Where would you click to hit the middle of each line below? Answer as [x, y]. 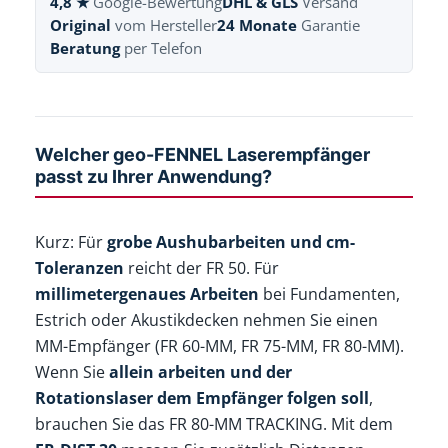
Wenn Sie [72, 371]
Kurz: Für [71, 241]
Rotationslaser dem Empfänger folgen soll [202, 397]
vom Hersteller [164, 25]
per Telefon [161, 48]
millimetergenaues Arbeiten [147, 293]
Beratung [85, 48]
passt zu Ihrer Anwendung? [154, 177]
